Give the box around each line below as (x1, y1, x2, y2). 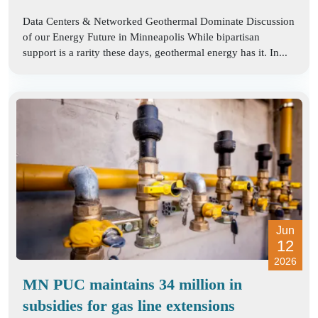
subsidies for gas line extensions (23, 296, 235, 314)
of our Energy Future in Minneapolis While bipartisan (23, 31, 260, 43)
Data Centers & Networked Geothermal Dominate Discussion (23, 15, 295, 27)
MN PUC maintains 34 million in (23, 275, 242, 293)
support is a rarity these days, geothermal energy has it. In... (23, 46, 287, 58)
